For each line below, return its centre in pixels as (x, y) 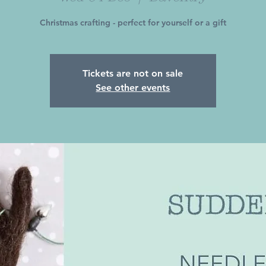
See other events (133, 87)
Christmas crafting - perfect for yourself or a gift (133, 22)
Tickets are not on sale (133, 73)
